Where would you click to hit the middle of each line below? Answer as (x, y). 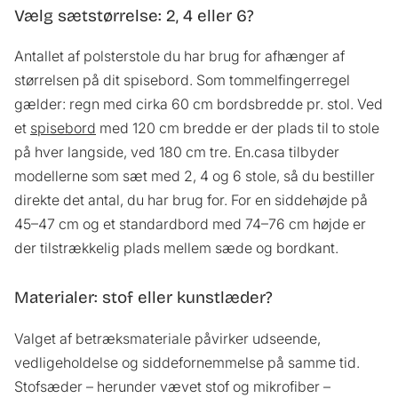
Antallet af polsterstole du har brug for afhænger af (179, 56)
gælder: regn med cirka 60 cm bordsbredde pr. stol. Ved (199, 104)
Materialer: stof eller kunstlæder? (143, 298)
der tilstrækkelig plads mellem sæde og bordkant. (176, 248)
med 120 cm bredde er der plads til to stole (238, 128)
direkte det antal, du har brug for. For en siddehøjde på (191, 200)
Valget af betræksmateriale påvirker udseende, (167, 339)
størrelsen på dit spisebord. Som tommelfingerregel (182, 80)
